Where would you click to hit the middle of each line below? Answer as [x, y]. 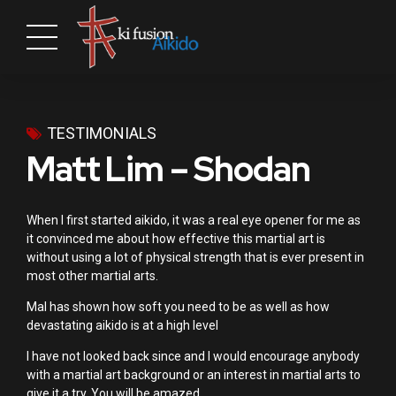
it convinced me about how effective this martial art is [176, 238]
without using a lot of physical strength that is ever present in [195, 257]
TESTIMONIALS [102, 133]
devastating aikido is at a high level [122, 325]
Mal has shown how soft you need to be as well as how [178, 306]
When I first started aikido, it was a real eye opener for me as [194, 220]
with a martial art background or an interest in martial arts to [194, 374]
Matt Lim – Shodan [168, 169]
